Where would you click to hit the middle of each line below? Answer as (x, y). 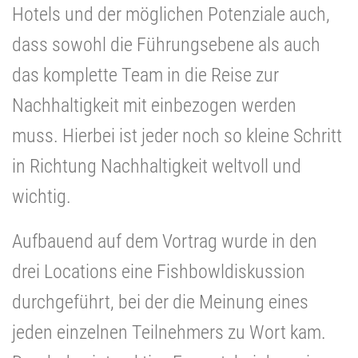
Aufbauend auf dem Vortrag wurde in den (165, 241)
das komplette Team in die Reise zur (145, 75)
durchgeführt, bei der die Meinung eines (160, 302)
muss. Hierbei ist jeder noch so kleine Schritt (177, 135)
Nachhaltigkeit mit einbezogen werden (154, 105)
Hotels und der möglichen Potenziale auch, (171, 14)
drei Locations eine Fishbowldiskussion (159, 271)
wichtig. (44, 196)
